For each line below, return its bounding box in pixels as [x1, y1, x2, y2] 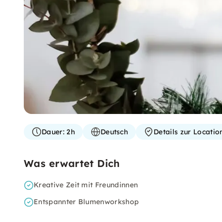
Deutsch [100, 127, 128, 136]
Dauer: [42, 127, 64, 136]
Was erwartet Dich [24, 157, 120, 169]
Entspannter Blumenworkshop [34, 197, 139, 206]
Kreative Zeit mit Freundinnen [34, 180, 138, 189]
